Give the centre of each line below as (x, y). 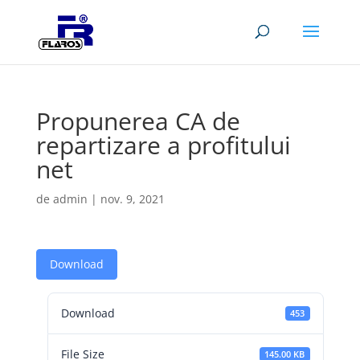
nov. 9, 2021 (132, 199)
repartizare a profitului (163, 145)
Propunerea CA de (138, 121)
